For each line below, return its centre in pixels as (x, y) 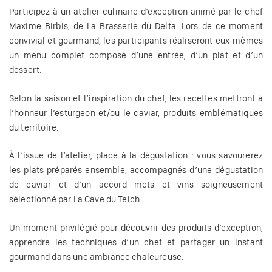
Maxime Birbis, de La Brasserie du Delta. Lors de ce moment (136, 26)
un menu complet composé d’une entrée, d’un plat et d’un (136, 56)
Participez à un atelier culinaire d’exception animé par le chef (136, 12)
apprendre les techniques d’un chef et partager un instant (136, 242)
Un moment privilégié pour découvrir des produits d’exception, (136, 227)
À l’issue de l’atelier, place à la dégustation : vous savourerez (136, 156)
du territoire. (34, 127)
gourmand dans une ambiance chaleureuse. (97, 257)
